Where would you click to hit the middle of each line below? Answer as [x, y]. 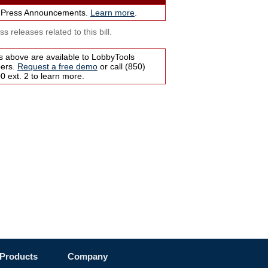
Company [88, 257]
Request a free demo [57, 67]
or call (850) [121, 67]
